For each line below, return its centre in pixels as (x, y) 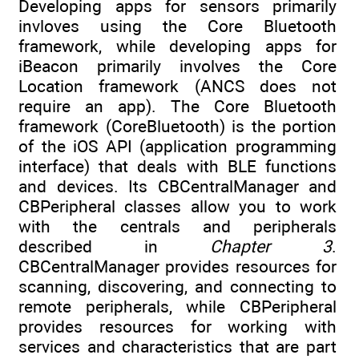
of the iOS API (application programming (177, 147)
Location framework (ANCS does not (177, 87)
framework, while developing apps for (177, 46)
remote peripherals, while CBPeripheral (177, 307)
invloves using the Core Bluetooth (177, 26)
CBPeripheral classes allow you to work (177, 207)
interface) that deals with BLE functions (177, 167)
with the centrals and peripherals (177, 227)
